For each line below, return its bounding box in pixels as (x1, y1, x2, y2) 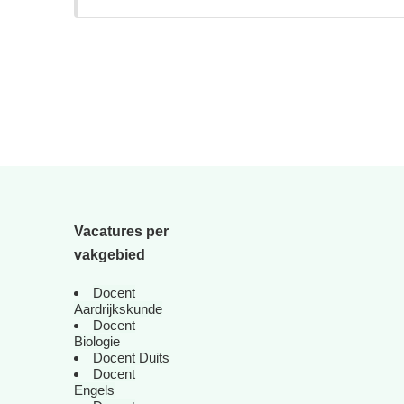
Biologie (74, 334, 120, 349)
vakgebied (74, 247, 145, 262)
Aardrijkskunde (74, 301, 162, 317)
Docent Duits (93, 350, 170, 365)
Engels (74, 382, 115, 398)
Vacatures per (74, 224, 169, 239)
